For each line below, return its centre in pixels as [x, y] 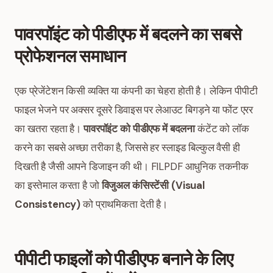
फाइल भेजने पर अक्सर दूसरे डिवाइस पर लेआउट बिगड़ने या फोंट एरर [134, 110]
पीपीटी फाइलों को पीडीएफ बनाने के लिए [124, 259]
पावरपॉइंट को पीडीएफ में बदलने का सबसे [128, 34]
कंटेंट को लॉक [222, 129]
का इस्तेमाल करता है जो [58, 185]
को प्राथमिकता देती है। [124, 204]
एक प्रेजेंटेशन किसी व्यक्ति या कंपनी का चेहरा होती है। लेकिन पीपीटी [136, 91]
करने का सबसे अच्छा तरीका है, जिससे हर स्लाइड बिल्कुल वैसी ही [127, 147]
